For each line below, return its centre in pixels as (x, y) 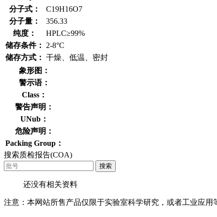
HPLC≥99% (65, 33)
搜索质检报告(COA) (38, 155)
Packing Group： (34, 143)
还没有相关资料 (50, 184)
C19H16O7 (64, 9)
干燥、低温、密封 (77, 57)
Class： (34, 94)
